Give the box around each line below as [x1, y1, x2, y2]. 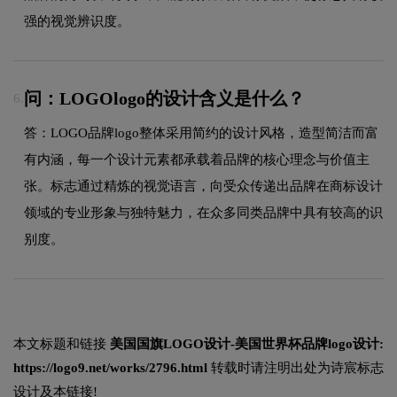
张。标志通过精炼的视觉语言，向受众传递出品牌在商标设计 [24, 178, 383, 193]
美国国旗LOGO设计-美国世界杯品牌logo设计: [110, 337, 384, 352]
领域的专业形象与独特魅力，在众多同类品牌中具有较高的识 [24, 205, 383, 220]
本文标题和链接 [13, 337, 110, 352]
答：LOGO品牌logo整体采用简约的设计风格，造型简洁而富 [24, 125, 378, 140]
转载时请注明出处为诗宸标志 [207, 361, 384, 376]
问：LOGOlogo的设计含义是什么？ [24, 89, 305, 109]
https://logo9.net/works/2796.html [13, 361, 207, 376]
